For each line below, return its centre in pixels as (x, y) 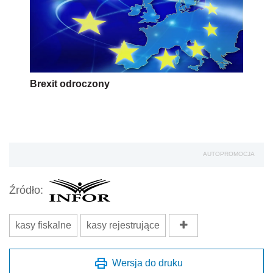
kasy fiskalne (43, 225)
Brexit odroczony (70, 83)
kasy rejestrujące (123, 225)
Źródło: (26, 190)
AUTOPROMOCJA (229, 154)
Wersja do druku (147, 263)
